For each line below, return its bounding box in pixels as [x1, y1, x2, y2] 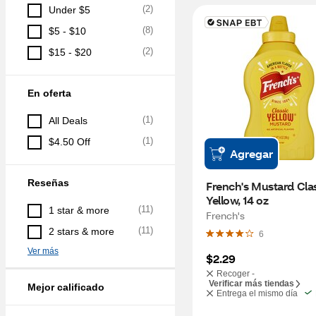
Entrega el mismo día [217, 288, 298, 298]
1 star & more [49, 205, 109, 216]
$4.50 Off [49, 136, 90, 147]
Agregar [230, 146, 273, 161]
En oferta [28, 87, 71, 99]
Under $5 [49, 4, 90, 16]
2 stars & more [49, 226, 114, 237]
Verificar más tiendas [209, 279, 294, 288]
